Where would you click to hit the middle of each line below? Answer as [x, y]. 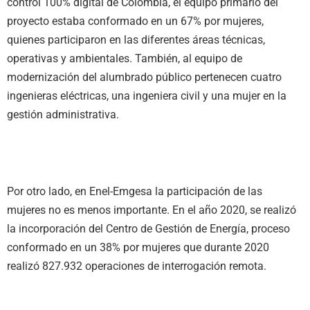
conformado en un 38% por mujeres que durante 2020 [138, 248]
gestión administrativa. [66, 114]
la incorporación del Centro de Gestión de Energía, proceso [148, 229]
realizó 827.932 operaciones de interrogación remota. [142, 266]
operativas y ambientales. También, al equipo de [125, 58]
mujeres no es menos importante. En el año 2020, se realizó [152, 210]
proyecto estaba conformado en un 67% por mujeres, [135, 21]
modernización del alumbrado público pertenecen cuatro [144, 77]
